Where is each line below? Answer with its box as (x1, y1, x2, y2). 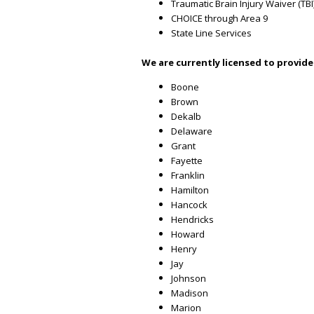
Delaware (171, 125, 212, 137)
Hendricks (171, 213, 214, 226)
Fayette (171, 154, 203, 167)
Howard (171, 228, 205, 240)
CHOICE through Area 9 (171, 12, 268, 25)
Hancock (171, 198, 207, 211)
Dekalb (171, 110, 201, 123)
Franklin (171, 169, 205, 182)
